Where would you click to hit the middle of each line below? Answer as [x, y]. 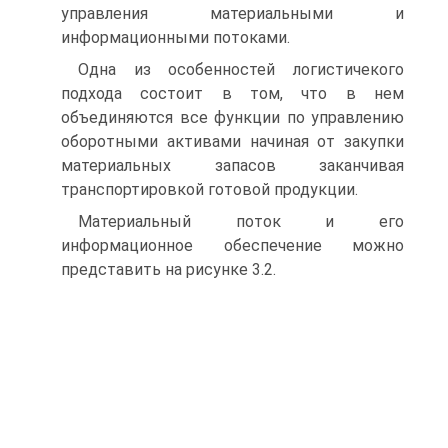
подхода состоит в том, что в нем [232, 93]
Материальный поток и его [241, 221]
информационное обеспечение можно [232, 245]
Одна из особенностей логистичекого [241, 69]
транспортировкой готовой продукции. [209, 189]
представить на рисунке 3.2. [168, 269]
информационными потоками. [175, 37]
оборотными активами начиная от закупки [232, 141]
